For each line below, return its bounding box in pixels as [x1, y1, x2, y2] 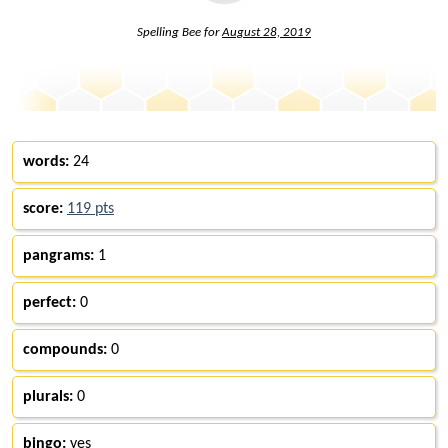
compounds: [23, 341, 107, 358]
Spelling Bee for [137, 25, 222, 39]
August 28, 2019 [222, 25, 311, 39]
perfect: [23, 294, 76, 311]
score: [23, 200, 63, 217]
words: [23, 153, 69, 170]
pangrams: [23, 247, 94, 264]
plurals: [23, 388, 73, 405]
